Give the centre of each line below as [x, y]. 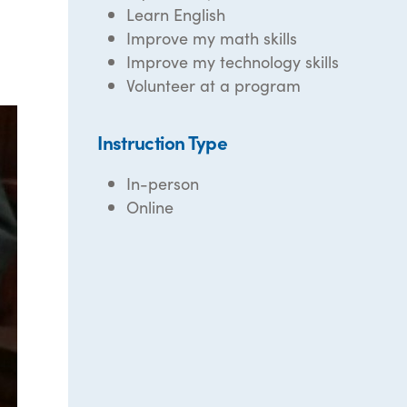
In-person [163, 183]
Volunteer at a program [214, 85]
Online [150, 207]
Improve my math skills [212, 38]
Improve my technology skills [233, 61]
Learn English [176, 14]
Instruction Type [163, 142]
